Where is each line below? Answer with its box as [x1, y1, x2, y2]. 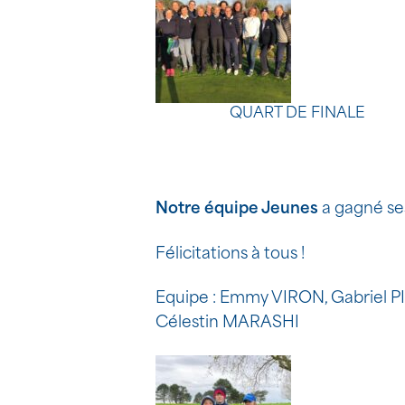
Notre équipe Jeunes [155, 202, 318, 218]
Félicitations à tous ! [155, 246, 305, 262]
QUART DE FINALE [229, 107, 365, 122]
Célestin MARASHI [155, 315, 299, 331]
